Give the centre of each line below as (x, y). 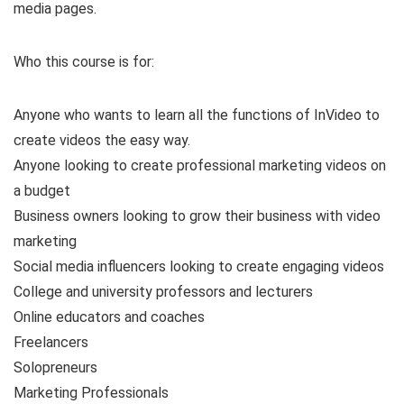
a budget (42, 191)
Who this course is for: (84, 62)
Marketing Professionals (91, 393)
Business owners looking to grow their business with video (197, 216)
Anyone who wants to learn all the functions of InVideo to (197, 115)
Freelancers (51, 342)
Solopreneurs (55, 367)
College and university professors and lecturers (163, 292)
